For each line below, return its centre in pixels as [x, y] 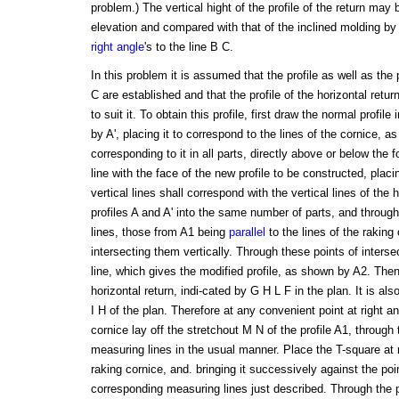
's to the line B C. [188, 47]
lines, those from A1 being [159, 232]
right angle [117, 47]
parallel [247, 232]
